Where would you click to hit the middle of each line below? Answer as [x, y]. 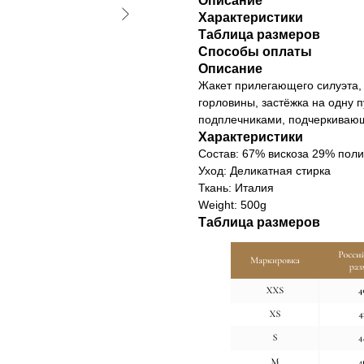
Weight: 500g [232, 205]
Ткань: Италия [236, 188]
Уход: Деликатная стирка [264, 171]
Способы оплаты [255, 52]
